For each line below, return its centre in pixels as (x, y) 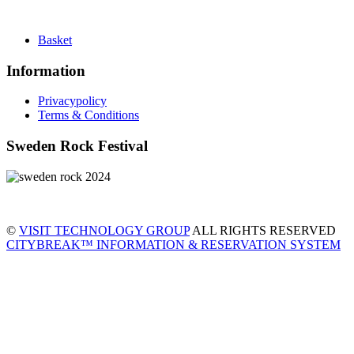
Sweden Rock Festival (77, 146)
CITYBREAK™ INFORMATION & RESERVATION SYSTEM (173, 244)
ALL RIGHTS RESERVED (263, 230)
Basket (55, 40)
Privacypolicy (72, 101)
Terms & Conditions (88, 115)
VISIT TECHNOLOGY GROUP (104, 230)
